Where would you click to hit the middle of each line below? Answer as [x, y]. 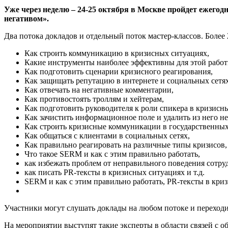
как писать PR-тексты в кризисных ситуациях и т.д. [115, 173]
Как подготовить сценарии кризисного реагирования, [119, 72]
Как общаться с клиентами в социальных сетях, [107, 136]
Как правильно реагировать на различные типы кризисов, [126, 145]
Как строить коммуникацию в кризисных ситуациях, [117, 53]
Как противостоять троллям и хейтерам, [94, 99]
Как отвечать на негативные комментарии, [99, 90]
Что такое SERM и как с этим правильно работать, [112, 154]
